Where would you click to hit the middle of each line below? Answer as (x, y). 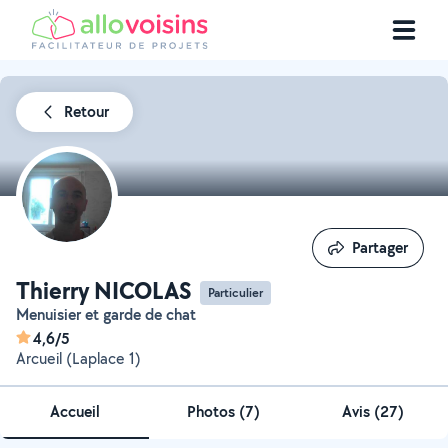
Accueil (74, 411)
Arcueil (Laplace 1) (78, 358)
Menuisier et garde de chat (112, 314)
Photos (213, 411)
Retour (86, 111)
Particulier (235, 292)
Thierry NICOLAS (104, 290)
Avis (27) (373, 411)
